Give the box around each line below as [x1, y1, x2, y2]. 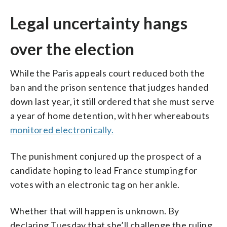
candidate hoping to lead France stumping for [10, 164, 198, 176]
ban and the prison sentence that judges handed [10, 81, 209, 93]
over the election [10, 39, 135, 59]
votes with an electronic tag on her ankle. [10, 178, 180, 190]
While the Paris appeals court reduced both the [10, 67, 205, 79]
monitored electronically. [10, 124, 113, 135]
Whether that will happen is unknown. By [10, 205, 179, 216]
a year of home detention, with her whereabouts [10, 109, 210, 121]
